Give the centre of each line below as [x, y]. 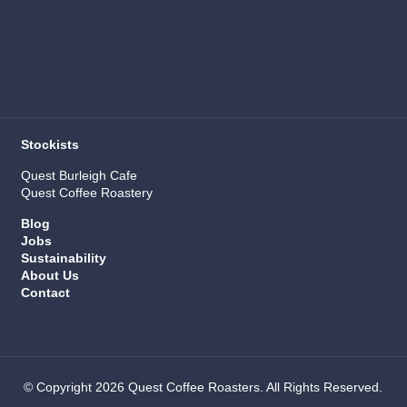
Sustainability [64, 258]
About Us [50, 276]
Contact [45, 293]
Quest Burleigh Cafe [79, 176]
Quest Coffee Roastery [87, 193]
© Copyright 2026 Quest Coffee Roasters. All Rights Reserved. [203, 387]
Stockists [50, 145]
